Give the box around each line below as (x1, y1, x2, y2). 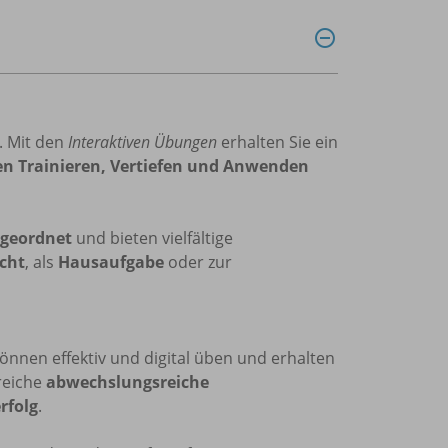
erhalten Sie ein (217, 130, 338, 153)
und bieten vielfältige (72, 226, 233, 249)
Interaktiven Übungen (68, 130, 217, 153)
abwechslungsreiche (46, 370, 209, 393)
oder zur (164, 250, 232, 273)
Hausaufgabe (58, 250, 164, 273)
